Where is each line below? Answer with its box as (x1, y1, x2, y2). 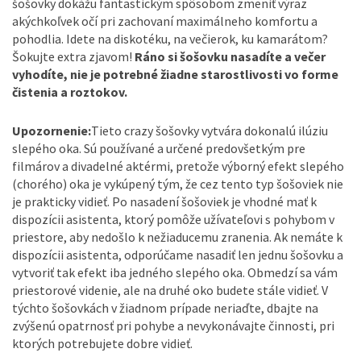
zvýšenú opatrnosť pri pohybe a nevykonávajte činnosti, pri (12, 317, 334, 334)
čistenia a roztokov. (12, 84, 127, 101)
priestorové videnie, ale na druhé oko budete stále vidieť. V (12, 282, 328, 299)
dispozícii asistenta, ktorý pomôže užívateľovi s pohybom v (12, 211, 334, 228)
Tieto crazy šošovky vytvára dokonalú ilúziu (91, 122, 328, 139)
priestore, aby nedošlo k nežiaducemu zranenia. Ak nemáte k (12, 229, 342, 246)
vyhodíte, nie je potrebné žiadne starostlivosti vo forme (12, 66, 338, 83)
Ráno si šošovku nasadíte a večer (135, 48, 326, 65)
